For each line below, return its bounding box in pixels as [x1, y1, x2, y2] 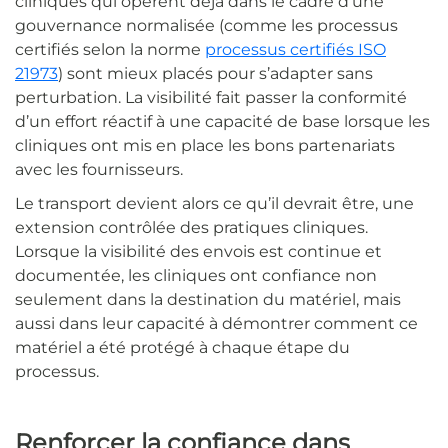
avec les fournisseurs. [15, 160, 183, 180]
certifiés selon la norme [15, 40, 205, 60]
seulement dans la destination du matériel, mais [15, 290, 401, 310]
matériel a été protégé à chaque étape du [15, 338, 350, 358]
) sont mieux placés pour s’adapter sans [58, 64, 373, 84]
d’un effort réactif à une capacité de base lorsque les [15, 112, 430, 132]
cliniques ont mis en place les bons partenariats [15, 136, 395, 156]
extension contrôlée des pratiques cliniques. [15, 218, 368, 238]
